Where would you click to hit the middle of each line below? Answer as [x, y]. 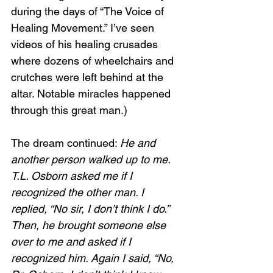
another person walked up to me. [92, 159]
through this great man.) [69, 110]
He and [139, 143]
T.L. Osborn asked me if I [73, 176]
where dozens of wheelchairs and [94, 61]
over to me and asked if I [73, 242]
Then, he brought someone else [90, 225]
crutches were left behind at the [89, 77]
